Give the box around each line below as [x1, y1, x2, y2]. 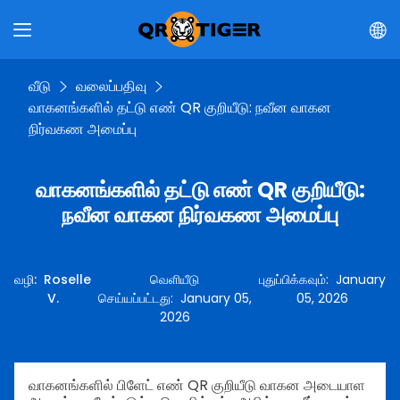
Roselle [44, 271, 91, 288]
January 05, [179, 289, 252, 307]
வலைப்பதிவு [76, 76, 146, 96]
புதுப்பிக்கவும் [258, 271, 326, 288]
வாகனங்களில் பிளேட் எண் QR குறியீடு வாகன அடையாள [29, 375, 365, 396]
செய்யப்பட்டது [97, 289, 171, 307]
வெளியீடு [150, 271, 200, 288]
